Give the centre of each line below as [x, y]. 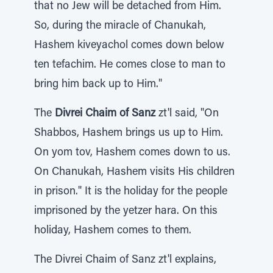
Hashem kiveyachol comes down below [129, 46]
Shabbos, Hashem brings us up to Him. [129, 133]
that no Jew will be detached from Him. [128, 7]
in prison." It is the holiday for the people [131, 192]
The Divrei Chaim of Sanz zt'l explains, [125, 260]
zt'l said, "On [187, 114]
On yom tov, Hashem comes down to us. [132, 153]
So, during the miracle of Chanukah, [120, 26]
